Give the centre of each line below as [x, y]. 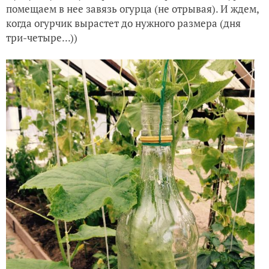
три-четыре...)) [42, 38]
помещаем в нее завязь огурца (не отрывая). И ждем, [132, 9]
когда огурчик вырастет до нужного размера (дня [123, 23]
